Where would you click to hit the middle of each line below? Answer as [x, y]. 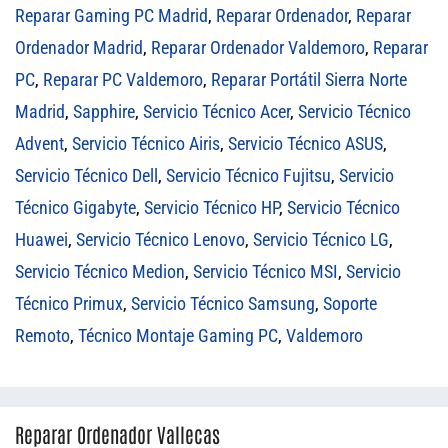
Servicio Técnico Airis [146, 144]
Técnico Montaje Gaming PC [178, 336]
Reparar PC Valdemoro [123, 80]
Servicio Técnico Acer [216, 112]
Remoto [42, 336]
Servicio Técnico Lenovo [160, 240]
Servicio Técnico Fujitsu [248, 176]
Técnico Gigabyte [75, 208]
